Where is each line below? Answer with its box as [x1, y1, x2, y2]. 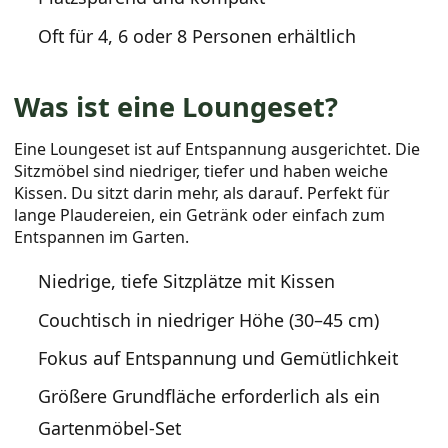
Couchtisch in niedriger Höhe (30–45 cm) [38, 307, 380, 332]
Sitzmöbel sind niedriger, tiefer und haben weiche [14, 159, 389, 182]
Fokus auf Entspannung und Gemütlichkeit [38, 346, 399, 371]
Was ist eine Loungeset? [14, 87, 339, 125]
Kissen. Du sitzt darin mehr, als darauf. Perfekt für [14, 181, 391, 204]
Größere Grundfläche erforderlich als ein [38, 384, 381, 409]
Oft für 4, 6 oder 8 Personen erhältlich [38, 23, 357, 48]
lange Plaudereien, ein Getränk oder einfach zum [14, 203, 386, 226]
